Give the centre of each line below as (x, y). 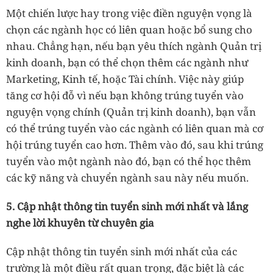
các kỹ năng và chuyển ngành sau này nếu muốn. (127, 177)
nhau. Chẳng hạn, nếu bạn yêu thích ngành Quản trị (134, 46)
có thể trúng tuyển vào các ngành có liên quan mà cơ (135, 128)
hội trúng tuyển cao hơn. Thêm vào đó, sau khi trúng (135, 144)
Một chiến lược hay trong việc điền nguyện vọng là (129, 13)
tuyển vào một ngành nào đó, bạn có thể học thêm (129, 161)
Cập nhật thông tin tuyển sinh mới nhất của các (122, 251)
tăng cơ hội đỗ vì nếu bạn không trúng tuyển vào (125, 95)
